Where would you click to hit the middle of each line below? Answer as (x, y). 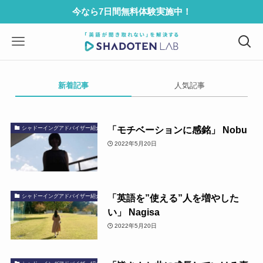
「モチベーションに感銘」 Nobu (177, 129)
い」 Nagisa (133, 212)
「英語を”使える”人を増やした (173, 198)
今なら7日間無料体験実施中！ (131, 11)
